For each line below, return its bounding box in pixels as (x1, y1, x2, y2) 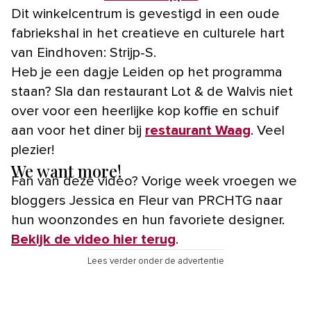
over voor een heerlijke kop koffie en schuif (11, 104, 279, 118)
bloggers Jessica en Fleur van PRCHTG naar (11, 194, 283, 208)
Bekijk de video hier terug (11, 233, 176, 246)
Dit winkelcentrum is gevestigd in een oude (11, 7, 280, 21)
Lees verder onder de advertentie (87, 257, 224, 266)
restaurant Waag (145, 124, 251, 137)
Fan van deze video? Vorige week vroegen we (11, 174, 297, 188)
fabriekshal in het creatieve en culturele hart (11, 26, 285, 40)
